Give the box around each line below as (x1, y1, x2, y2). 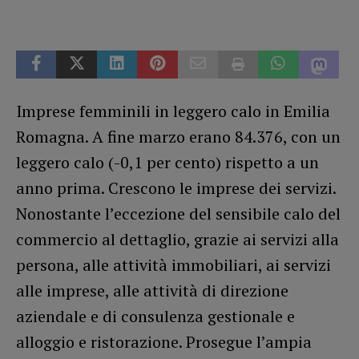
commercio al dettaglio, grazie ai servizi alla (16, 228, 339, 250)
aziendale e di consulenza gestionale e (16, 305, 295, 327)
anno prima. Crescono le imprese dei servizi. (16, 176, 336, 199)
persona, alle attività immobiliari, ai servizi (16, 253, 331, 276)
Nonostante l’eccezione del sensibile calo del (16, 202, 341, 224)
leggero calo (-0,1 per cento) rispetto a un (16, 151, 319, 173)
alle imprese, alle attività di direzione (16, 279, 288, 301)
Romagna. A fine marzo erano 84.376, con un (16, 125, 341, 147)
